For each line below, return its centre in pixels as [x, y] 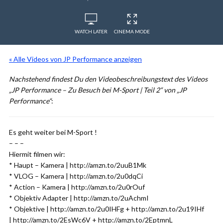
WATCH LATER [91, 31]
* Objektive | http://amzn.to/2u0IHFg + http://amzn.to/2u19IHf [107, 209]
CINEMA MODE [132, 31]
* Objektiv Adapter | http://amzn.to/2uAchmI [79, 198]
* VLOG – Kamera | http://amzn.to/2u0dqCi [76, 176]
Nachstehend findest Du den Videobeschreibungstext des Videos [108, 79]
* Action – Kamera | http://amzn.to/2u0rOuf [77, 187]
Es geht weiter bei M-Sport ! [53, 132]
